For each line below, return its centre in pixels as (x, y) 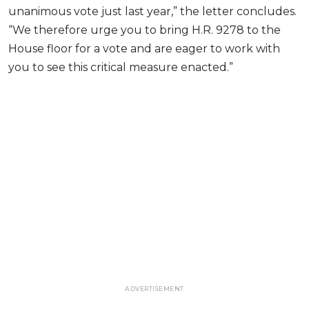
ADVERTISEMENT (154, 288)
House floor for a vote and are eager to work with (144, 48)
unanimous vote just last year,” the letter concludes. (152, 11)
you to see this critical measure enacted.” (121, 67)
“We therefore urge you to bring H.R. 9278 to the (144, 30)
